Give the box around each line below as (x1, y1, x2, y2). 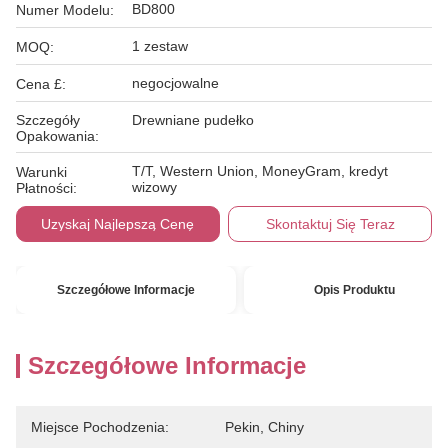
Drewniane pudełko (132, 112, 254, 128)
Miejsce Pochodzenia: (31, 419, 169, 435)
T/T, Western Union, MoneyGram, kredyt (132, 163, 388, 179)
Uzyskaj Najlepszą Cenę (41, 216, 195, 232)
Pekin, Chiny (225, 419, 304, 435)
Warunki (16, 164, 67, 180)
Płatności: (16, 180, 77, 196)
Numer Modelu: (16, 2, 114, 18)
